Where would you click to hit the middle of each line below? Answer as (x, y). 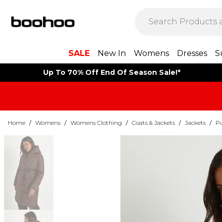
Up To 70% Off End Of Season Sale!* (111, 72)
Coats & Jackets (153, 123)
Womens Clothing (96, 123)
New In (111, 53)
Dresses (192, 53)
